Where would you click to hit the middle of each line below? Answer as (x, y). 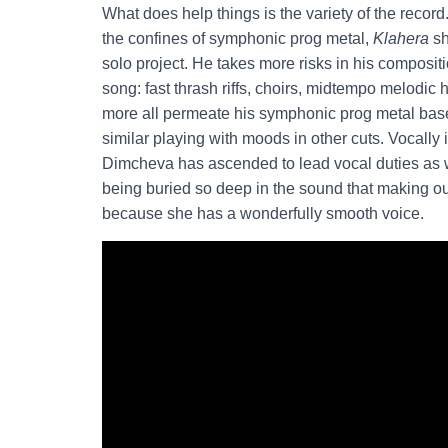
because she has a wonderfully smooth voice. (263, 213)
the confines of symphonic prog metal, (237, 38)
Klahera (401, 38)
